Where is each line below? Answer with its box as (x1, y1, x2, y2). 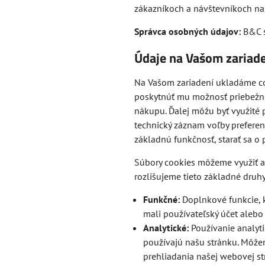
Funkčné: (143, 193, 180, 205)
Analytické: (143, 222, 189, 234)
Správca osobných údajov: (134, 25, 241, 37)
